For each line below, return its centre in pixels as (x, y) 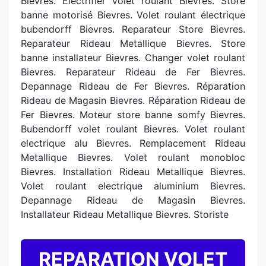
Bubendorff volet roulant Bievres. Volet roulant (133, 129)
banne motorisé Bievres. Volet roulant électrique (133, 15)
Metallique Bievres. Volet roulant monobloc (133, 157)
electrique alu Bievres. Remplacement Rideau (133, 143)
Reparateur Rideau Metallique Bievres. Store (133, 43)
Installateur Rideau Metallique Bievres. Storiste (125, 214)
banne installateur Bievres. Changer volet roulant (133, 58)
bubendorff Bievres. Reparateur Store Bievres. (133, 29)
